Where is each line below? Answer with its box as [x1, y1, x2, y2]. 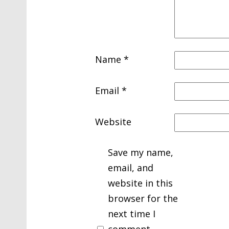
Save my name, [108, 146, 173, 158]
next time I [108, 207, 155, 220]
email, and [108, 161, 153, 174]
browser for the [108, 192, 178, 204]
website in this [108, 176, 173, 189]
